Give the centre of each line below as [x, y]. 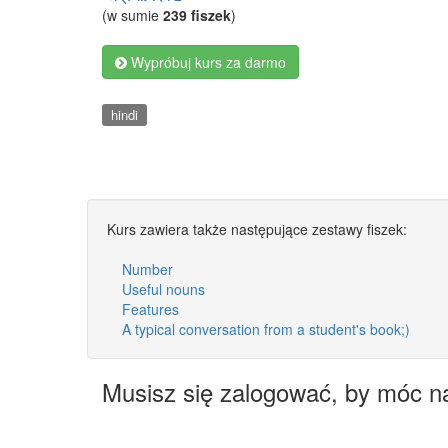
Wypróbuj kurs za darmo [206, 62]
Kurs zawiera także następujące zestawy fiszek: [257, 228]
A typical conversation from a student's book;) [266, 328]
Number [147, 268]
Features [150, 308]
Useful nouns [163, 288]
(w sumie [132, 15]
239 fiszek [197, 15]
